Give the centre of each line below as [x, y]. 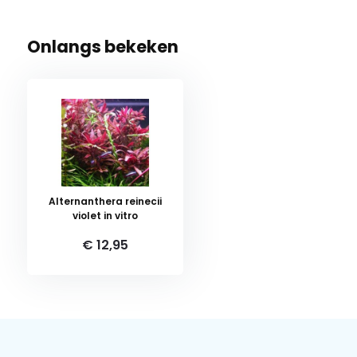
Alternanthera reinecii [105, 201]
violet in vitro [105, 215]
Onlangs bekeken [102, 46]
